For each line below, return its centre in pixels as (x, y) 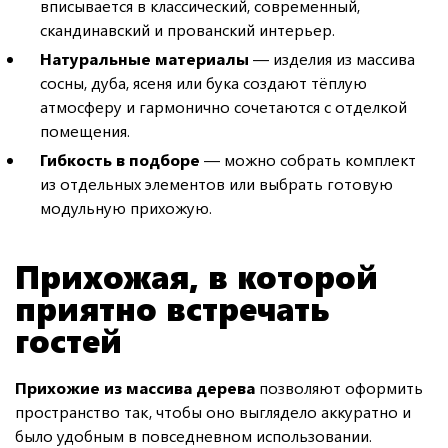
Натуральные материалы (144, 58)
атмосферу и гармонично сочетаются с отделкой (223, 106)
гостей (68, 339)
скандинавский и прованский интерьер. (187, 29)
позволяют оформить (339, 387)
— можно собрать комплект (308, 159)
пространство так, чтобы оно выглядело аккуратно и (213, 411)
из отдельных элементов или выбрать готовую (216, 183)
